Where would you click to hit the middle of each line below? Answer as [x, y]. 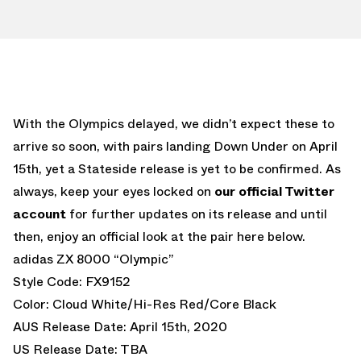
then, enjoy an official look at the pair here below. [159, 236]
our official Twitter [273, 191]
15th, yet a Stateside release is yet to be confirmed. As [177, 168]
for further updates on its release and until [197, 214]
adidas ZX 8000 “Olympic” [93, 259]
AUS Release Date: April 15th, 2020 [120, 326]
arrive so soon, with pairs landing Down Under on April [175, 146]
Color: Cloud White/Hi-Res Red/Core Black [145, 304]
